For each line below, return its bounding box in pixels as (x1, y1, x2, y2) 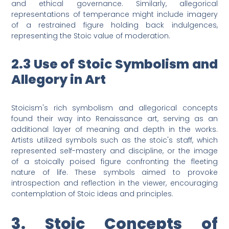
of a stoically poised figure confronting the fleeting (11, 156, 218, 167)
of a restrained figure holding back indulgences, (11, 20, 218, 31)
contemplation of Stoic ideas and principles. (11, 189, 174, 199)
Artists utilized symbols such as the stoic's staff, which (11, 135, 218, 146)
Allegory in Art (11, 71, 106, 89)
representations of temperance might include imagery (11, 9, 218, 20)
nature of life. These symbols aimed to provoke (11, 167, 218, 178)
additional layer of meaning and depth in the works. (11, 124, 218, 135)
